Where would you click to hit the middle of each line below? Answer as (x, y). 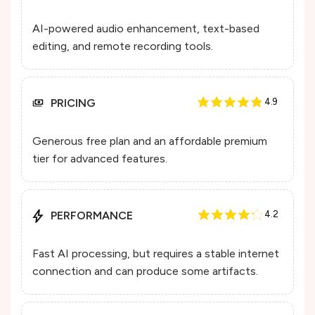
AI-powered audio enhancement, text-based (146, 29)
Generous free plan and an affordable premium (150, 141)
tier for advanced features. (100, 159)
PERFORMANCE (92, 216)
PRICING (73, 103)
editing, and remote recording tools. (123, 46)
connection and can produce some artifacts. (145, 271)
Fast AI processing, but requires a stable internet (156, 254)
